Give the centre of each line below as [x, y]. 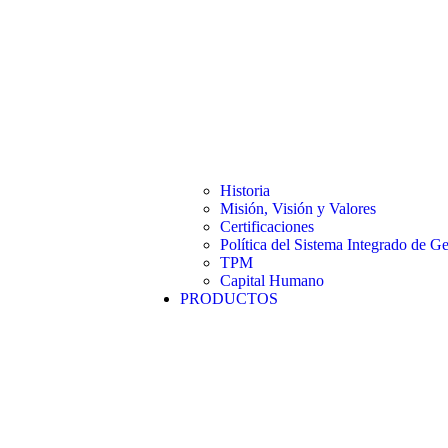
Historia [245, 190]
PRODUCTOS [229, 298]
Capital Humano [272, 280]
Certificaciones [267, 226]
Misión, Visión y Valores [298, 208]
